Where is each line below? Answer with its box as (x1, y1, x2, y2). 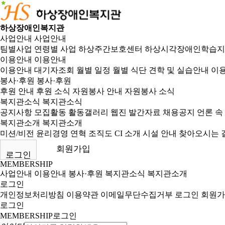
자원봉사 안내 (72, 87, 123, 95)
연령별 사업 (34, 45, 76, 53)
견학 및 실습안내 (149, 66, 209, 74)
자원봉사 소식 (125, 87, 175, 95)
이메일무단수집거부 (100, 190, 173, 199)
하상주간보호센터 (78, 45, 143, 53)
